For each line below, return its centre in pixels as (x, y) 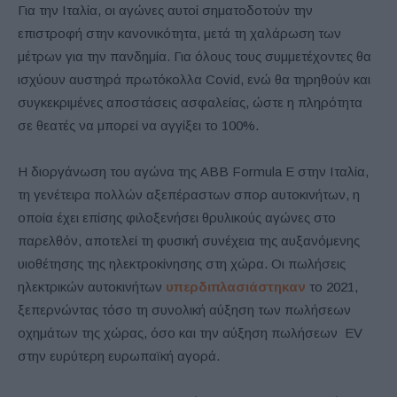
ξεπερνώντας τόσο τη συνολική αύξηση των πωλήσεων (184, 309)
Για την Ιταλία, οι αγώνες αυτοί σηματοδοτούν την (165, 10)
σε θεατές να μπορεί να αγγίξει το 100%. (138, 125)
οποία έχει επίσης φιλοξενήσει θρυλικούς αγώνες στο (177, 217)
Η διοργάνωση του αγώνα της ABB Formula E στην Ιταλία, (193, 171)
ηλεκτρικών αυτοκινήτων (92, 286)
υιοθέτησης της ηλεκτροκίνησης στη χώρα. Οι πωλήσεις (182, 263)
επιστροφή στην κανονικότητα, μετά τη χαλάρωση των (179, 33)
